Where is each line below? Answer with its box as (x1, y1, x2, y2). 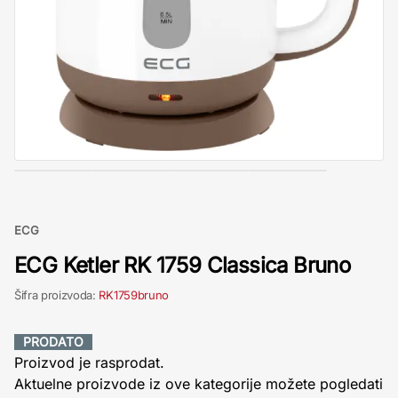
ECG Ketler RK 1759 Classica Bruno (14, 252, 351, 278)
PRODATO (23, 334, 84, 349)
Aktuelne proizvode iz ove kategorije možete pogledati (14, 375, 383, 393)
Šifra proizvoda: (14, 288, 99, 302)
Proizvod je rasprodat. (14, 354, 164, 371)
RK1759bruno (99, 288, 169, 302)
